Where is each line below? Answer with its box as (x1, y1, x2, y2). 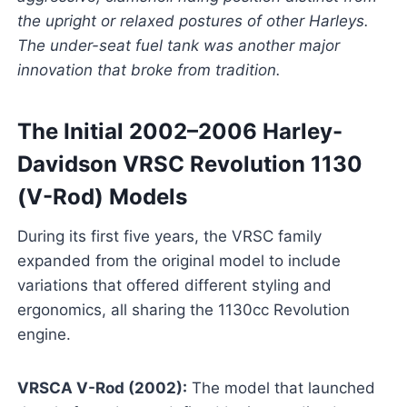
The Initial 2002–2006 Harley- (16, 118, 342, 145)
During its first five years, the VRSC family (16, 227, 322, 246)
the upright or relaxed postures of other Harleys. (16, 12, 369, 31)
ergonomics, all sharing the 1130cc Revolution (16, 301, 350, 320)
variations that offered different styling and (16, 276, 332, 295)
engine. (16, 325, 71, 344)
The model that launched (186, 379, 375, 398)
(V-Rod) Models (16, 184, 187, 211)
